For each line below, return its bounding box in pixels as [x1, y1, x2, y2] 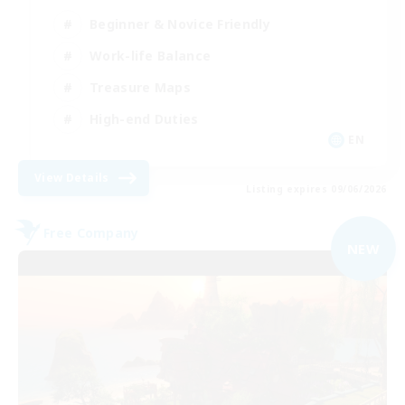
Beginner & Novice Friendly [89, 14, 270, 33]
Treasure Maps [89, 78, 191, 96]
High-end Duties [89, 109, 199, 127]
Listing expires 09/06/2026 [246, 183, 387, 196]
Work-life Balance [89, 46, 212, 64]
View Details [34, 170, 109, 186]
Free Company [43, 223, 139, 241]
